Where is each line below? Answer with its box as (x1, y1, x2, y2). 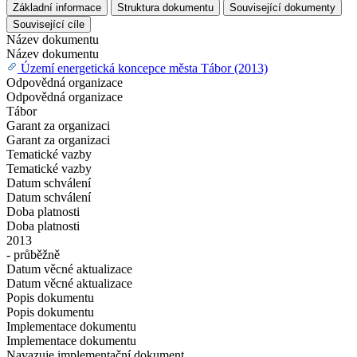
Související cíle (13, 18, 84, 30)
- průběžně (6, 247, 60, 261)
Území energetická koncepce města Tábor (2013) (21, 61, 268, 75)
